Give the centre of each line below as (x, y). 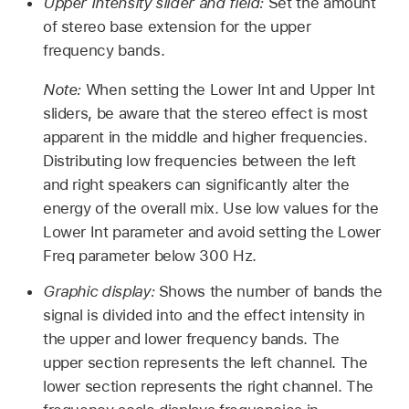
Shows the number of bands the (270, 291)
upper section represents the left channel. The (205, 362)
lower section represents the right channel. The (208, 386)
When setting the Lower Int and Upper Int (230, 90)
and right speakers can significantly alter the (196, 185)
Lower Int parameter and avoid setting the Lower (212, 232)
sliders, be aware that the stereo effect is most (205, 114)
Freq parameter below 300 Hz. (149, 256)
